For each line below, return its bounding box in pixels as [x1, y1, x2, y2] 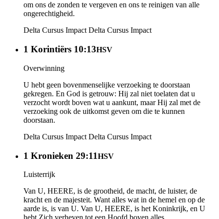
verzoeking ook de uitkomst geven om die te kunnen [23, 107, 185, 115]
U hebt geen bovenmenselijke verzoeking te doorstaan [23, 80, 190, 89]
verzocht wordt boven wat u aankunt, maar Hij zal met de [23, 98, 200, 107]
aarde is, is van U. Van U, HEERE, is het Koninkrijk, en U [23, 204, 205, 213]
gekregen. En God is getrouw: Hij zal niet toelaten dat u [23, 89, 195, 98]
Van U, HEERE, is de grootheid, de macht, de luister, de [23, 187, 197, 196]
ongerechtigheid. [23, 9, 75, 18]
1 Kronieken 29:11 [23, 150, 98, 161]
